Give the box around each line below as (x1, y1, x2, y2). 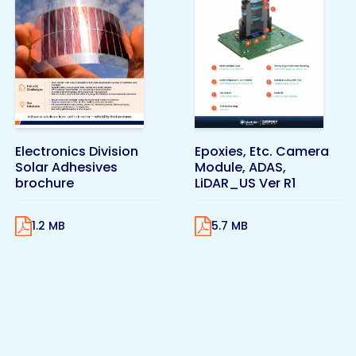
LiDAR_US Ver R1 (195, 173, 296, 192)
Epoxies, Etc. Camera (195, 141, 329, 161)
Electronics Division (15, 141, 138, 161)
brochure (15, 173, 74, 192)
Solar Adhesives (15, 157, 118, 176)
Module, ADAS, (195, 157, 286, 176)
